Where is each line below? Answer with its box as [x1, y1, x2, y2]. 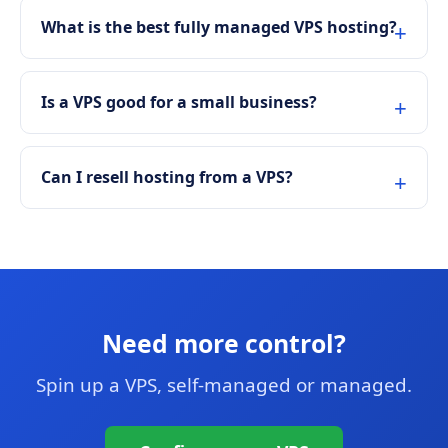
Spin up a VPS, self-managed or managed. [36, 372, 412, 399]
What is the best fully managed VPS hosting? [41, 15, 397, 38]
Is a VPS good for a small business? [41, 90, 317, 113]
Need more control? [102, 325, 346, 360]
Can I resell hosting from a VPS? [41, 165, 293, 188]
